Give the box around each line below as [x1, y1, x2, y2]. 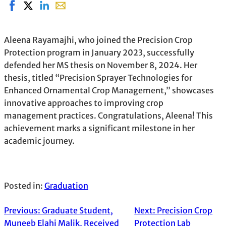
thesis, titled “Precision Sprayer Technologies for [4, 72, 192, 83]
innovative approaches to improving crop [4, 97, 163, 108]
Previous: [4, 205, 42, 215]
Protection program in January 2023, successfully [4, 47, 194, 58]
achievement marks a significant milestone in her [4, 123, 195, 133]
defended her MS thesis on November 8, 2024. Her [4, 60, 197, 70]
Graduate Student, [42, 205, 113, 215]
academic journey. [4, 135, 75, 146]
